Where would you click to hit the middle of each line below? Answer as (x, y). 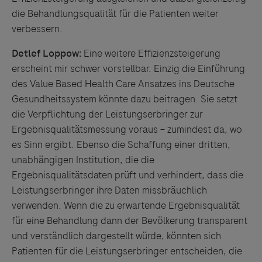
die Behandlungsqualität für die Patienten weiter (115, 13)
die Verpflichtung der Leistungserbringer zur (107, 114)
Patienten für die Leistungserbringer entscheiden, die (127, 251)
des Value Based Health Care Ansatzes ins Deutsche (123, 84)
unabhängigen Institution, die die (83, 160)
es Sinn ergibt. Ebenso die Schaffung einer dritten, (121, 144)
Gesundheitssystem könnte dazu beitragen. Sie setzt (125, 99)
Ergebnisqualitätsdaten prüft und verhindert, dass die (127, 175)
